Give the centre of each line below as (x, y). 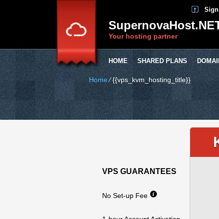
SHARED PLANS (162, 61)
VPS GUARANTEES (139, 171)
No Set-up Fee (126, 196)
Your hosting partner (143, 36)
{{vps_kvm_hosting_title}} (152, 80)
